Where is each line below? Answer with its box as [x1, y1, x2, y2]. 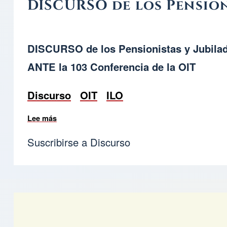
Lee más [27, 113, 57, 124]
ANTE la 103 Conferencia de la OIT [27, 59, 196, 74]
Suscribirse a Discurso [27, 134, 130, 149]
